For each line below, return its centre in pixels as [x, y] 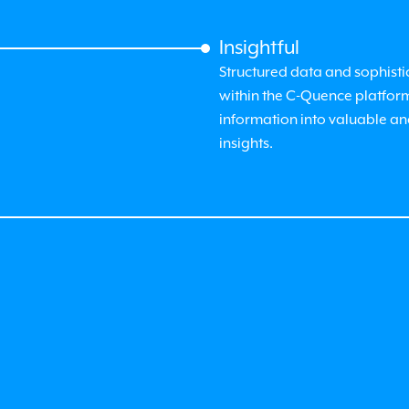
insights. [246, 143]
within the [252, 96]
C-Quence [319, 96]
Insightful [259, 47]
